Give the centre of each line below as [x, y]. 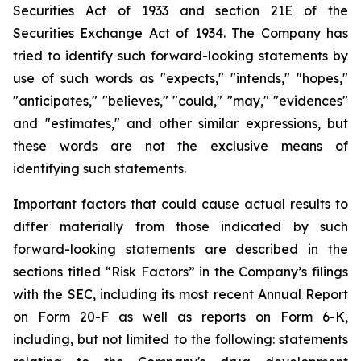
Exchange [112, 33]
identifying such [62, 168]
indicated [251, 226]
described [267, 249]
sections [38, 272]
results [310, 204]
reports [224, 317]
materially [92, 226]
